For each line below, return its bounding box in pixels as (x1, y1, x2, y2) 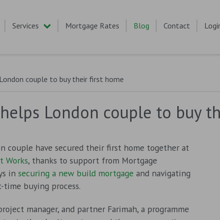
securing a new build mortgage (18, 167, 134, 179)
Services (12, 21, 39, 30)
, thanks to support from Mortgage (27, 155, 157, 166)
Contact (164, 21, 190, 30)
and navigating (133, 167, 191, 179)
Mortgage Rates (65, 21, 119, 30)
